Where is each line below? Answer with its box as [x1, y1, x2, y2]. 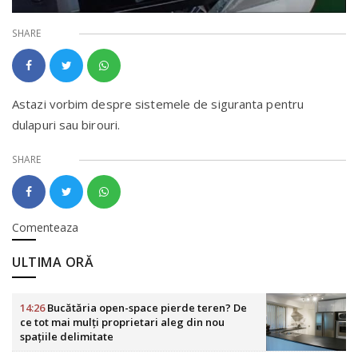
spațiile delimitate [20, 328, 113, 344]
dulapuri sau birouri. [12, 116, 121, 133]
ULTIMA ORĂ [12, 253, 93, 271]
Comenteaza [12, 219, 78, 235]
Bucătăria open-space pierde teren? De [45, 300, 247, 315]
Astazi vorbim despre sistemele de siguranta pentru [12, 95, 304, 112]
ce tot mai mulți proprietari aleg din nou [20, 314, 225, 329]
